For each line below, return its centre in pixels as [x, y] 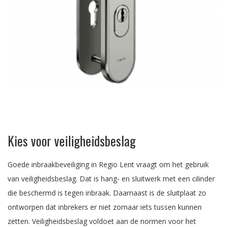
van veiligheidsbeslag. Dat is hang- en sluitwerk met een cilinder [111, 179]
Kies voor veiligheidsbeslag [72, 141]
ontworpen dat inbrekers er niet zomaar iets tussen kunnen [105, 207]
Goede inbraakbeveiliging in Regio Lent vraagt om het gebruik [108, 165]
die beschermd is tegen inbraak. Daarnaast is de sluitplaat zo [107, 193]
